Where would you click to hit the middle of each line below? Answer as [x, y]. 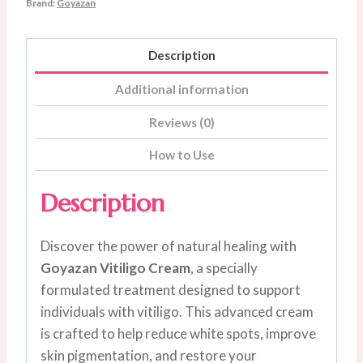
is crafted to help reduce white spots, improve [178, 334]
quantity [52, 42]
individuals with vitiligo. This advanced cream [177, 312]
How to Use [181, 154]
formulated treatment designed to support [171, 290]
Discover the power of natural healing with [169, 246]
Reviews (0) [181, 122]
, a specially [224, 268]
